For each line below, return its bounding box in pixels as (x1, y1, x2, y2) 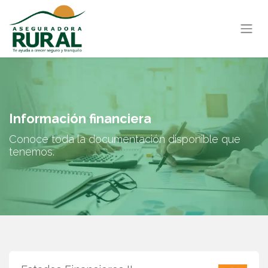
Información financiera (9, 111, 151, 126)
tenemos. (9, 145, 54, 158)
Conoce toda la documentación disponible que (9, 133, 240, 145)
